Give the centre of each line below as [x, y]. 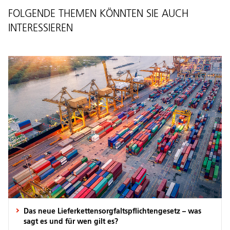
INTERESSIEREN [41, 28]
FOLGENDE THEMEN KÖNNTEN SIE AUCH [98, 14]
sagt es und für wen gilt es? [71, 222]
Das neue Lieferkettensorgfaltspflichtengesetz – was [112, 211]
